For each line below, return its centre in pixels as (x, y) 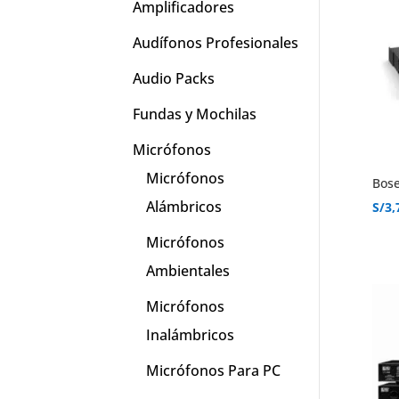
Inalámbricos (191, 335)
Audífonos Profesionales (216, 43)
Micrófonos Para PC (214, 371)
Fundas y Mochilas (195, 114)
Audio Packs (174, 79)
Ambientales (188, 271)
